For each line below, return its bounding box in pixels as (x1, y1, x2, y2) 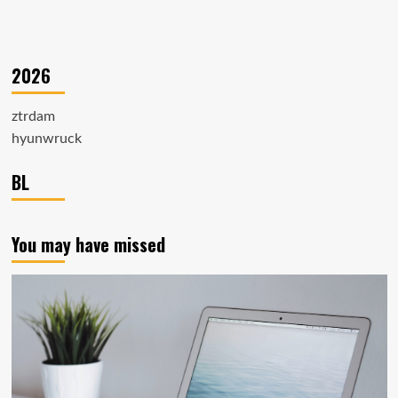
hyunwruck (11, 131, 82, 146)
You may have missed (11, 230, 165, 258)
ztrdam (11, 108, 55, 123)
